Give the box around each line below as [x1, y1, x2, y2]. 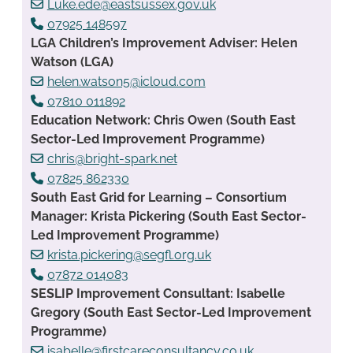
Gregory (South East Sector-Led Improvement [30, 305, 311, 321]
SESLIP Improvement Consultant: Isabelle [30, 286, 285, 302]
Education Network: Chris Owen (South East [30, 113, 295, 128]
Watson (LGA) [30, 54, 113, 70]
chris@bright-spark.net [46, 151, 177, 167]
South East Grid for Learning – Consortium [30, 190, 287, 206]
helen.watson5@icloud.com [46, 74, 206, 90]
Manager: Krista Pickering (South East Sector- [30, 209, 307, 225]
